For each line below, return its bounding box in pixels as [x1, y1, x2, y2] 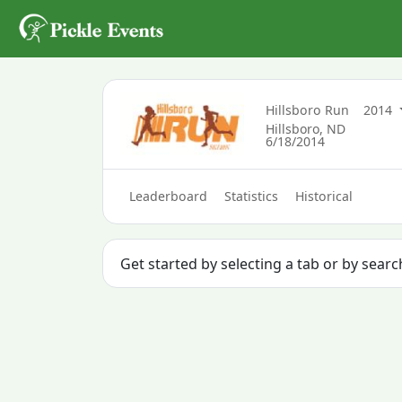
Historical [295, 188, 354, 205]
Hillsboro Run [266, 100, 350, 118]
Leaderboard [128, 188, 207, 205]
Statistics [223, 188, 278, 205]
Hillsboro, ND [266, 119, 346, 137]
